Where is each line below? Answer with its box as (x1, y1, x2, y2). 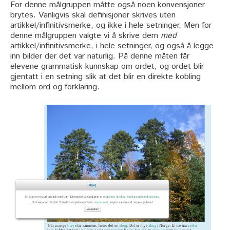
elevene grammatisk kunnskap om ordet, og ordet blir (10, 60, 204, 72)
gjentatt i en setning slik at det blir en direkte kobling (10, 70, 201, 83)
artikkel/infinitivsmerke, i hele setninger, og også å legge (10, 40, 214, 52)
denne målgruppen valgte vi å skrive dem (10, 29, 161, 42)
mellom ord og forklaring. (10, 81, 100, 93)
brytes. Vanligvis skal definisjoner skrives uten (10, 9, 176, 21)
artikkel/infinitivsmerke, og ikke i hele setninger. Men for (10, 19, 212, 31)
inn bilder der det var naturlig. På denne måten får (10, 50, 189, 62)
